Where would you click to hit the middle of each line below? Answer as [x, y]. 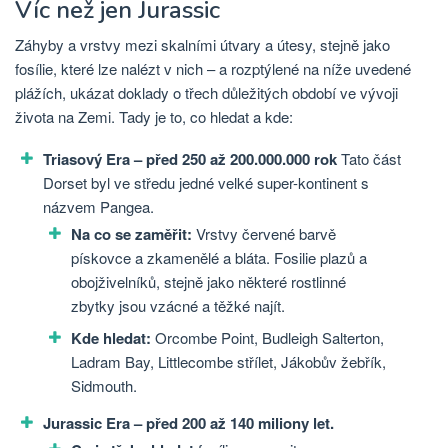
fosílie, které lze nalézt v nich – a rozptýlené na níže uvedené [213, 68]
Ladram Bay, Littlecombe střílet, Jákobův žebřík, [228, 361]
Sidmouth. [104, 385]
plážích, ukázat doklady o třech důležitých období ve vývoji [206, 92]
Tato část [369, 158]
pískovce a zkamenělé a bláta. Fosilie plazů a [219, 257]
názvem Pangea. [98, 206]
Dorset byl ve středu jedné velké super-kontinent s [206, 182]
